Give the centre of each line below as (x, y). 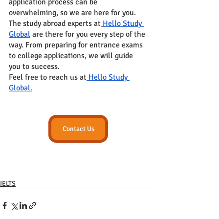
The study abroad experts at (55, 24)
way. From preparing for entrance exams (77, 45)
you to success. (34, 67)
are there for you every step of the (90, 34)
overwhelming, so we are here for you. (73, 13)
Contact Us (78, 129)
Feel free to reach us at (48, 77)
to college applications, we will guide (72, 56)
